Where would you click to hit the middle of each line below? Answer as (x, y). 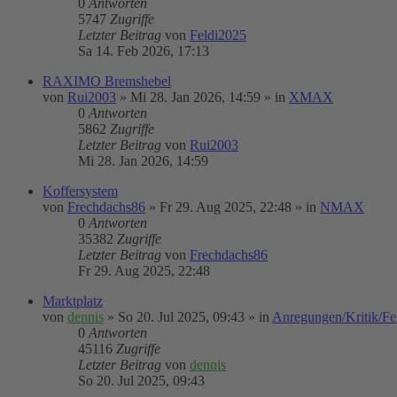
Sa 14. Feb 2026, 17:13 (144, 51)
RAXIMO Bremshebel (107, 81)
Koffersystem (80, 191)
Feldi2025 (218, 35)
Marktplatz (73, 301)
